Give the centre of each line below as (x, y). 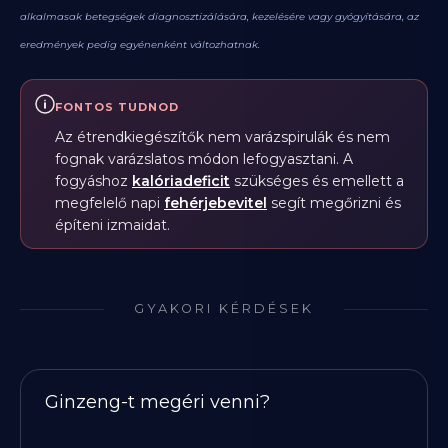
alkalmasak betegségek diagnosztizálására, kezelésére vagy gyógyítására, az (219, 16)
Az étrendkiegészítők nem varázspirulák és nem (222, 137)
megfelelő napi (109, 203)
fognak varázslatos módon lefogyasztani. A (204, 159)
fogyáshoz (93, 181)
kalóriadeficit (181, 181)
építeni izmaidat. (112, 225)
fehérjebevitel (215, 203)
